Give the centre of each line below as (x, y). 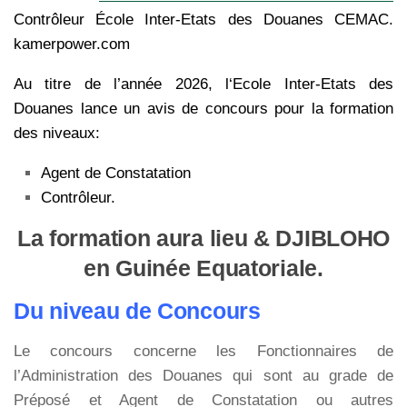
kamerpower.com (74, 44)
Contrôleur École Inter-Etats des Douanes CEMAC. (203, 19)
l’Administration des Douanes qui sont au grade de (203, 375)
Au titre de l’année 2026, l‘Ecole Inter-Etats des (203, 84)
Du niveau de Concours (137, 310)
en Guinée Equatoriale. (203, 268)
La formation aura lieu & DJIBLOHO (203, 238)
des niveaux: (57, 133)
